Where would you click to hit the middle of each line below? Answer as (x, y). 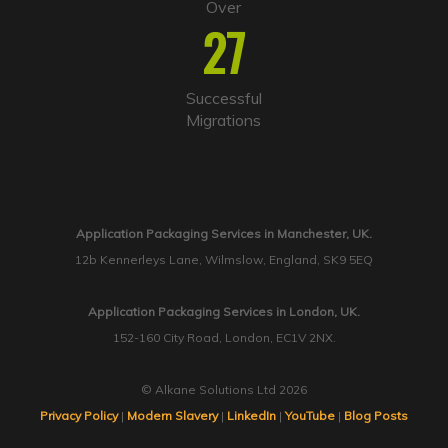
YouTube (310, 416)
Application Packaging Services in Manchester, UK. (224, 234)
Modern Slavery (172, 416)
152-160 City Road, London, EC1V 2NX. (224, 338)
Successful (223, 98)
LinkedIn (251, 416)
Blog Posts (376, 416)
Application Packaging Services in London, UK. (224, 312)
